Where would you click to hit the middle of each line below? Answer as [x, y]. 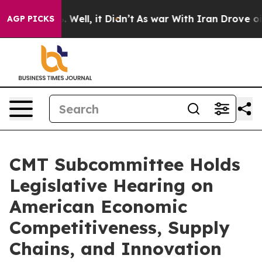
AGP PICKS [31, 19]
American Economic [98, 206]
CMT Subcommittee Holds [125, 164]
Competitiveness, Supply [120, 227]
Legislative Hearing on [111, 185]
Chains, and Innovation [116, 249]
